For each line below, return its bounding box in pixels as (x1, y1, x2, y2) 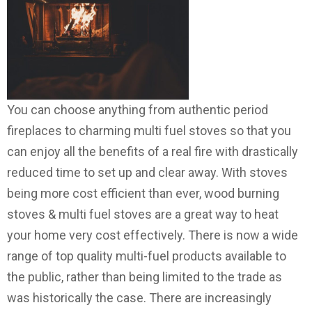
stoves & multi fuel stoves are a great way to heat (7, 207, 279, 222)
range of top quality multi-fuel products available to (7, 249, 286, 264)
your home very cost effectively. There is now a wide (7, 228, 298, 243)
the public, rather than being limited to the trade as (7, 270, 282, 285)
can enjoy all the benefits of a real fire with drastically (7, 144, 298, 159)
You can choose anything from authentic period (7, 102, 268, 118)
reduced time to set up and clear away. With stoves (7, 165, 288, 180)
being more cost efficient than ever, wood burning (7, 186, 279, 201)
